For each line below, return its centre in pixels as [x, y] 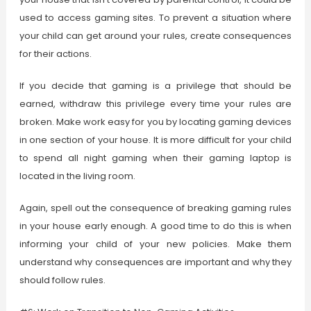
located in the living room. [77, 176]
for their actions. [55, 54]
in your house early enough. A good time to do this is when [155, 226]
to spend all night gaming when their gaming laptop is [155, 158]
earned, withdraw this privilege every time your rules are [155, 104]
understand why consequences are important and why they [155, 262]
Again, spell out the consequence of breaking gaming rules [155, 208]
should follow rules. [62, 280]
